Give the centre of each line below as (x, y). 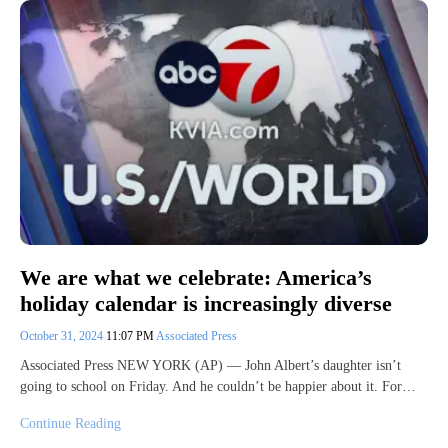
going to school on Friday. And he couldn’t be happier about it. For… (218, 387)
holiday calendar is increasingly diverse (206, 304)
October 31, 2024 (63, 336)
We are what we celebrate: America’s (196, 278)
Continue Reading (70, 424)
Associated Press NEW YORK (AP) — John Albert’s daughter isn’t (210, 366)
